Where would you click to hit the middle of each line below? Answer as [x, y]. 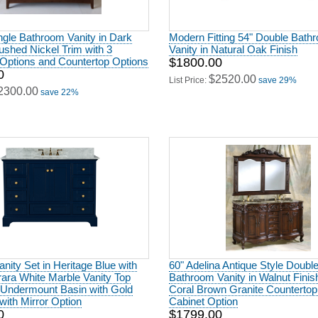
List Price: [189, 78]
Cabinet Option [203, 299]
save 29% [278, 78]
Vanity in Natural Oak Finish [233, 47]
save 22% [60, 90]
